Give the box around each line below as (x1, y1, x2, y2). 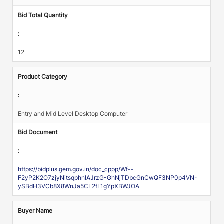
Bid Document (18, 128, 58, 136)
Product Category (18, 72, 68, 80)
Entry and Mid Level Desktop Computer (18, 109, 128, 117)
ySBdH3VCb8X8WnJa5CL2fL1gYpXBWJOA (18, 182, 140, 190)
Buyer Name (18, 206, 53, 214)
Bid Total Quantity (18, 11, 68, 19)
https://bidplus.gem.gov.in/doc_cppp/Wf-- (18, 165, 134, 173)
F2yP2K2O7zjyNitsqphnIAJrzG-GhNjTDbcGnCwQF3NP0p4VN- (18, 173, 198, 181)
